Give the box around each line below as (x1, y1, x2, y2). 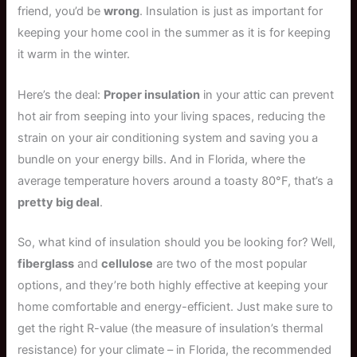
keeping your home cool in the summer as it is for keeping (18, 25, 331, 41)
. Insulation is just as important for (139, 4, 324, 19)
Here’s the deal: (18, 87, 104, 102)
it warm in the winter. (18, 47, 131, 62)
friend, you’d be (18, 4, 104, 19)
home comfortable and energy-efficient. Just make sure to (18, 299, 334, 314)
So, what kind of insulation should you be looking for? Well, (18, 234, 336, 249)
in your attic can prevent (200, 87, 335, 102)
